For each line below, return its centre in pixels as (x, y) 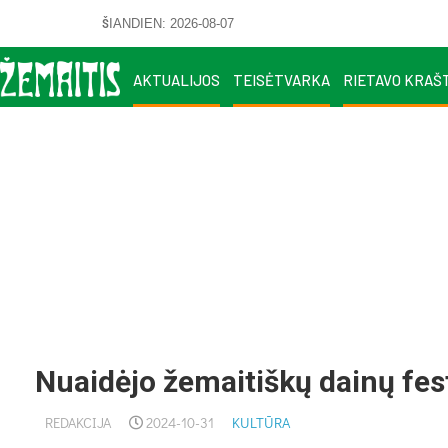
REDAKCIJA (78, 422)
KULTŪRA (261, 422)
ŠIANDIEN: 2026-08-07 (168, 23)
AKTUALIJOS (176, 79)
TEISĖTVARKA (281, 79)
